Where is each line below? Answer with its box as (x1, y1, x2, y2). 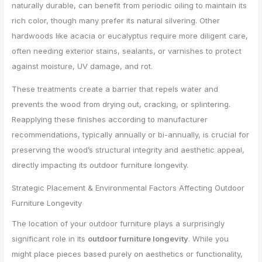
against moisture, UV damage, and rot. (12, 61, 153, 71)
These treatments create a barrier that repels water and (12, 84, 219, 94)
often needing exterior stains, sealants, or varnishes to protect (12, 46, 242, 56)
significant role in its (12, 233, 88, 243)
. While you (188, 233, 229, 243)
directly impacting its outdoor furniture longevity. (12, 160, 189, 170)
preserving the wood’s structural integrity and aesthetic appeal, (12, 144, 245, 154)
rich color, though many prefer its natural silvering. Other (12, 15, 220, 25)
